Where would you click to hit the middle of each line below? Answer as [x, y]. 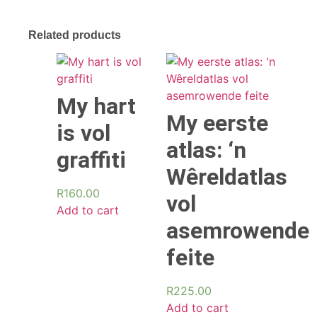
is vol [83, 133]
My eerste [217, 123]
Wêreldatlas [227, 177]
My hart [96, 106]
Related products [75, 35]
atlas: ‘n [206, 150]
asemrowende [238, 230]
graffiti [91, 160]
